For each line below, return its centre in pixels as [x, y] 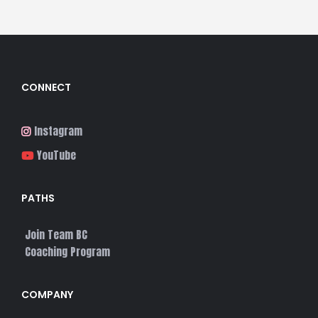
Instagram [58, 131]
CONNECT [46, 87]
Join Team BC [56, 234]
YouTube [56, 155]
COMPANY [47, 294]
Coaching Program [67, 251]
